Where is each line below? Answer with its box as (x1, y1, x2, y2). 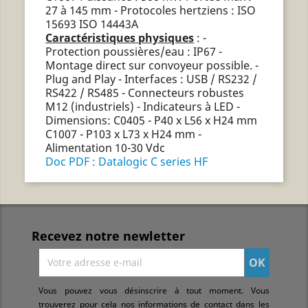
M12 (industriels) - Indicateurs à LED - (45, 98, 241, 114)
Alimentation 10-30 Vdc (45, 140, 166, 155)
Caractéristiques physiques (45, 30, 195, 45)
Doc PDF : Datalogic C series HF (45, 153, 208, 169)
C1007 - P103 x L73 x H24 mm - (45, 126, 202, 142)
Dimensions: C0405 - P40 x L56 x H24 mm (45, 112, 258, 128)
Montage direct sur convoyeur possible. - (45, 57, 259, 73)
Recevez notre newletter (32, 227, 186, 244)
